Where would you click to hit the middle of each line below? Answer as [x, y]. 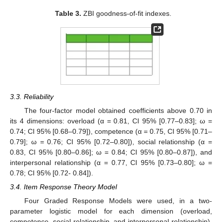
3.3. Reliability [32, 96]
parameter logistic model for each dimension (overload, [111, 211]
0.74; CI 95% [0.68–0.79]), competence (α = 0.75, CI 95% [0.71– [111, 131]
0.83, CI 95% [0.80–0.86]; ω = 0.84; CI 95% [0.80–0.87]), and [111, 152]
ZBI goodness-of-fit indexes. [126, 14]
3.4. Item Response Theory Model [63, 187]
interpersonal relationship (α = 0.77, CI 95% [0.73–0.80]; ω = [111, 162]
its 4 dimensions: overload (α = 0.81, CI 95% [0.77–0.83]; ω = [111, 121]
